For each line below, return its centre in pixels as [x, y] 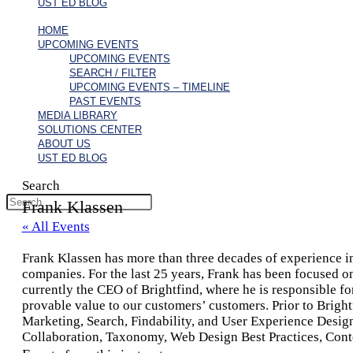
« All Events [56, 227]
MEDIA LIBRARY [78, 115]
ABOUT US [64, 144]
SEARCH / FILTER [113, 73]
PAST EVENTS [105, 101]
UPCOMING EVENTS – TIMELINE [150, 87]
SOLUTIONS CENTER [90, 130]
